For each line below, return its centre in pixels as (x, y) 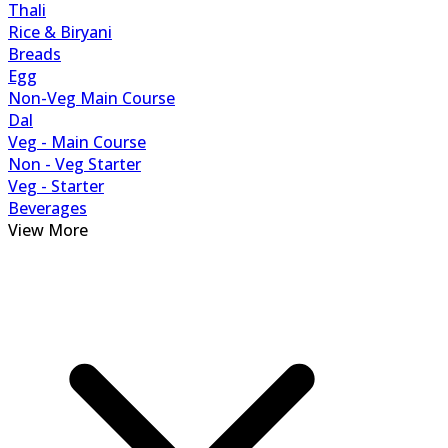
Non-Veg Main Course (91, 98)
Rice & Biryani (60, 32)
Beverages (47, 208)
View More (48, 230)
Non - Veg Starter (74, 164)
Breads (34, 54)
